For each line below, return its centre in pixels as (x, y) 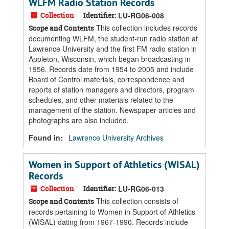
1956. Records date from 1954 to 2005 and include (111, 69)
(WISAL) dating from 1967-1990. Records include (108, 222)
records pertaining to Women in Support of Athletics (112, 212)
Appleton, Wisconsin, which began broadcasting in (110, 59)
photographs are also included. (79, 120)
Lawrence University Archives (116, 138)
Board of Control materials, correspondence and (107, 79)
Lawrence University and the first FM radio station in (113, 49)
